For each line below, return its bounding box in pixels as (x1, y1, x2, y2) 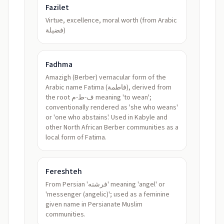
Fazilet (45, 2, 69, 13)
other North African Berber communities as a (45, 122, 178, 132)
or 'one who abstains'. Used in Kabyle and (45, 112, 167, 122)
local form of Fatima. (45, 132, 106, 142)
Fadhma (45, 59, 72, 70)
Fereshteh (45, 166, 82, 177)
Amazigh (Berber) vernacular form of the (45, 72, 166, 82)
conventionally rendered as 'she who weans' (45, 102, 178, 112)
